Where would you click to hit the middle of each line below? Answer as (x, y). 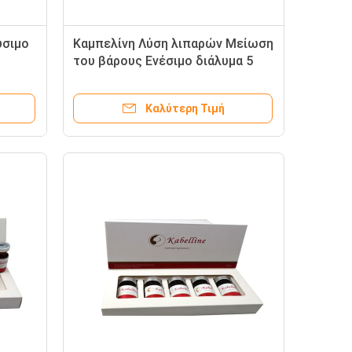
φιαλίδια (98, 78)
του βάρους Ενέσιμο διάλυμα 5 (163, 61)
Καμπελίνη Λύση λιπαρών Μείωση (173, 44)
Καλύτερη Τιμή (185, 108)
